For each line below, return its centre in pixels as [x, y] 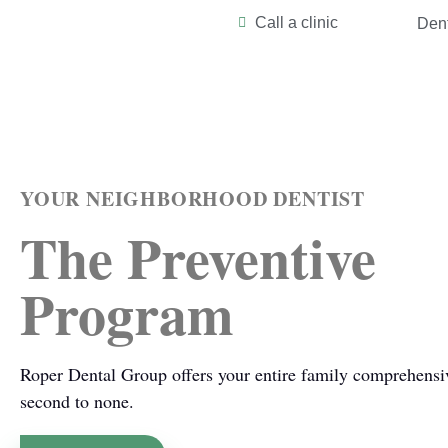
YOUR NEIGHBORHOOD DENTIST [192, 198]
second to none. [77, 400]
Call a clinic [297, 22]
